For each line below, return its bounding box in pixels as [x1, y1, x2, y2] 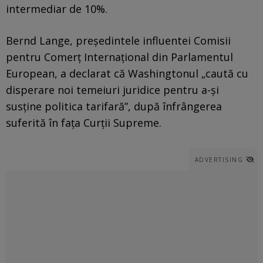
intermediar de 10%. [6, 1, 107, 16]
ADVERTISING [194, 155, 243, 164]
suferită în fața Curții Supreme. [6, 115, 161, 130]
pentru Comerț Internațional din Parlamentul [6, 49, 233, 64]
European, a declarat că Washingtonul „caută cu [6, 66, 248, 80]
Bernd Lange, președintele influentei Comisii [6, 33, 231, 48]
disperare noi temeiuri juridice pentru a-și [6, 82, 219, 97]
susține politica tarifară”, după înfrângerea [6, 99, 222, 113]
